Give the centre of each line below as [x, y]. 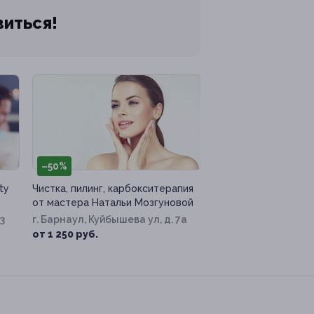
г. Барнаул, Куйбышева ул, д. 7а [110, 220]
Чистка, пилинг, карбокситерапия [113, 189]
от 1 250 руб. [65, 234]
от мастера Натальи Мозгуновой [113, 203]
